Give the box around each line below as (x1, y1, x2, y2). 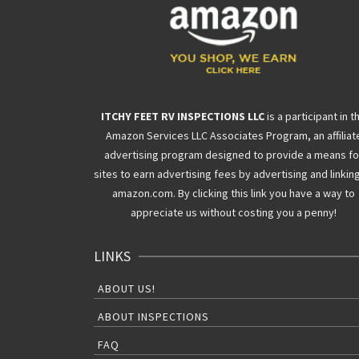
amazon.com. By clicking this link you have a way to (112, 186, 356, 201)
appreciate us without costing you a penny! (131, 205, 337, 220)
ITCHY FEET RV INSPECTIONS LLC (101, 109, 265, 124)
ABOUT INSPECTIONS (98, 309, 209, 325)
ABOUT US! (98, 281, 155, 296)
